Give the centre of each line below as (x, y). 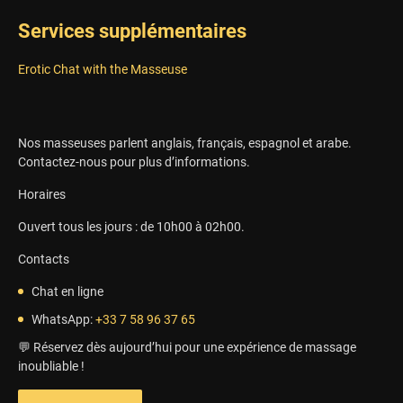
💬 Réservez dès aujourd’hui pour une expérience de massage (187, 347)
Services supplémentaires (132, 30)
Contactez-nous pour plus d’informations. (134, 161)
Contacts (44, 259)
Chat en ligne (67, 291)
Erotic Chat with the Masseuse (103, 69)
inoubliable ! (51, 366)
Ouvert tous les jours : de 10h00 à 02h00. (131, 226)
